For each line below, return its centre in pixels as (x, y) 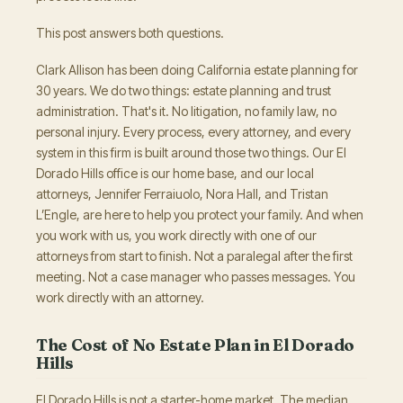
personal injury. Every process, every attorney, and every (193, 131)
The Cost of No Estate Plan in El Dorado (195, 345)
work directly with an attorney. (120, 297)
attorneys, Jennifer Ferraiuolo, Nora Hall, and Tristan (182, 193)
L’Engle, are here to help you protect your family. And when (200, 214)
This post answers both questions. (130, 32)
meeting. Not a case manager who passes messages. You (196, 276)
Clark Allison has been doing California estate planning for (197, 69)
